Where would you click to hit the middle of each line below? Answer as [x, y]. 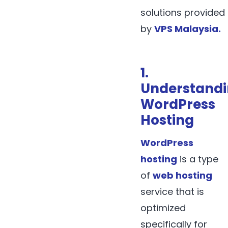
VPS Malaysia [186, 29]
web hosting [182, 176]
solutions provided [183, 13]
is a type [198, 159]
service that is [172, 192]
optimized [163, 208]
